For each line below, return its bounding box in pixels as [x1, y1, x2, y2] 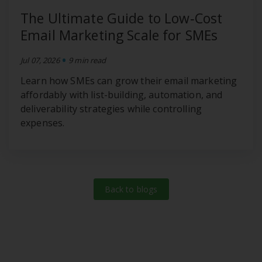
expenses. [20, 116, 65, 129]
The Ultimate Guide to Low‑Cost [20, 8, 223, 27]
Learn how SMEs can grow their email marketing [20, 74, 237, 87]
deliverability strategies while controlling [20, 102, 202, 115]
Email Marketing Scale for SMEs [20, 25, 218, 44]
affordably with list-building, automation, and [20, 88, 223, 101]
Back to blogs [104, 183, 158, 195]
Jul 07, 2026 [20, 54, 61, 65]
